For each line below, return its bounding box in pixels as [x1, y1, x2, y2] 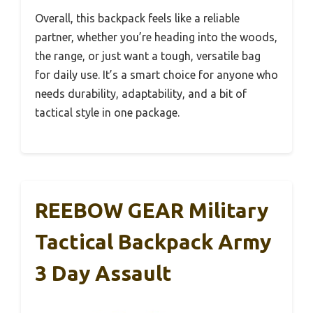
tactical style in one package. [35, 105, 180, 119]
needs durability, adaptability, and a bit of [35, 87, 247, 100]
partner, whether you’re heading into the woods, [35, 30, 277, 43]
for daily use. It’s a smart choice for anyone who [35, 68, 278, 81]
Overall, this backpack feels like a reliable [35, 11, 240, 24]
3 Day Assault [35, 261, 172, 285]
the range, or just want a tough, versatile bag [35, 49, 261, 62]
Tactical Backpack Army [35, 229, 271, 254]
